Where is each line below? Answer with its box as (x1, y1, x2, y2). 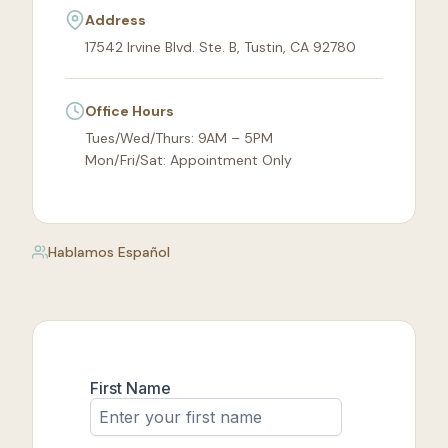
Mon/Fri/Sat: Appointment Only (85, 151, 292, 170)
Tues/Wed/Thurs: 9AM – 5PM (85, 129, 273, 148)
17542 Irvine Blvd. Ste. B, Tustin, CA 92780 (85, 38, 356, 57)
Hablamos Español (48, 243, 170, 262)
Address (85, 11, 146, 30)
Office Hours (85, 102, 174, 121)
